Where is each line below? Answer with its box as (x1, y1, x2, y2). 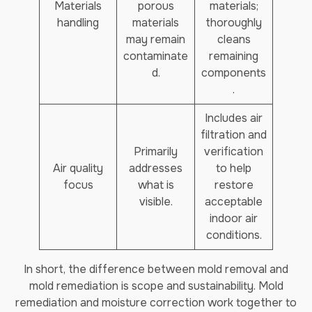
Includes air (205, 111, 263, 125)
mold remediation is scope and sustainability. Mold (29, 279, 283, 293)
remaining (209, 49, 258, 63)
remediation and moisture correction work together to (15, 295, 297, 310)
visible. (139, 194, 173, 209)
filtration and (201, 127, 267, 142)
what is (137, 178, 174, 192)
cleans (217, 32, 251, 47)
